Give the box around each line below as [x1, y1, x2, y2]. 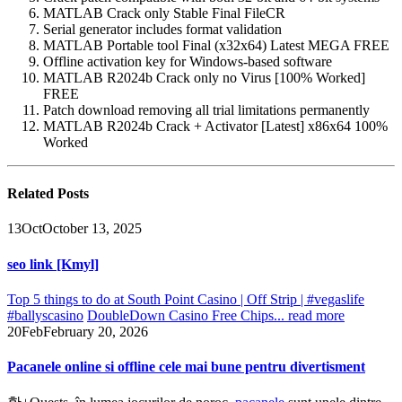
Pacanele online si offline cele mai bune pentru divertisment [7, 359, 365, 375]
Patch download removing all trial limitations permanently [43, 101, 370, 118]
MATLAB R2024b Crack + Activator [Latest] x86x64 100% [43, 118, 388, 134]
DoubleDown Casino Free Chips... [87, 307, 288, 323]
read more [288, 307, 345, 323]
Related [7, 186, 57, 202]
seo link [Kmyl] [7, 256, 99, 272]
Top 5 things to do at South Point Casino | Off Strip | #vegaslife [7, 291, 364, 307]
